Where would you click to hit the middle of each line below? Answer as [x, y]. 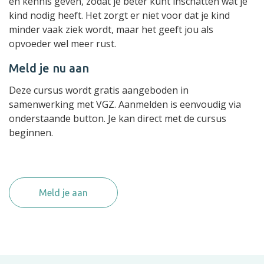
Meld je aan [63, 193]
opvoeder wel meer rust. [62, 44]
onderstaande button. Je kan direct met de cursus [118, 118]
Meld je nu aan [49, 68]
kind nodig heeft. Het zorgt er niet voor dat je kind [119, 15]
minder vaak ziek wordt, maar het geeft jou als [111, 29]
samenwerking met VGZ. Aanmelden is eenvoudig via [125, 104]
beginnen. [32, 133]
